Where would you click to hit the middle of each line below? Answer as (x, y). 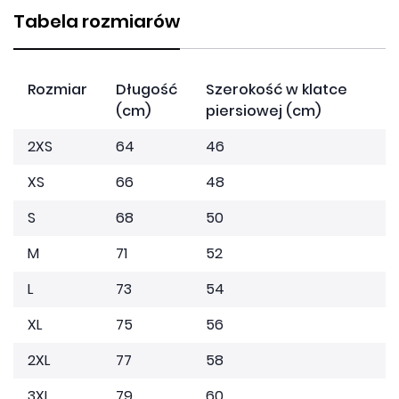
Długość (147, 90)
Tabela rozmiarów (97, 21)
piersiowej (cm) (263, 111)
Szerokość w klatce (277, 90)
